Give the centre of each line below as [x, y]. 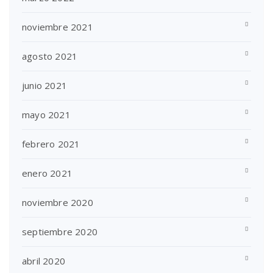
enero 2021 [47, 173]
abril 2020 [44, 261]
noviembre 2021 [58, 27]
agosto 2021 [50, 56]
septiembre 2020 [60, 231]
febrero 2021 [51, 144]
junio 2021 [44, 85]
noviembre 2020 [58, 202]
